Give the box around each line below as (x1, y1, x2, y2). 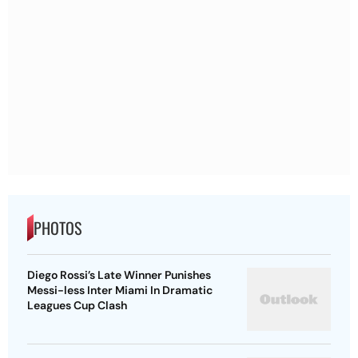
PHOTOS (34, 216, 82, 241)
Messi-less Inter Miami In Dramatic (27, 283, 213, 298)
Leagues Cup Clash (27, 298, 127, 313)
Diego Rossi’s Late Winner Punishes (27, 268, 211, 283)
